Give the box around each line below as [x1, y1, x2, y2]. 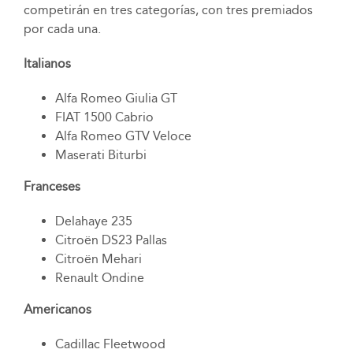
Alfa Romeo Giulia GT [54, 91, 177, 106]
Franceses [23, 179, 80, 195]
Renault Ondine [54, 270, 144, 286]
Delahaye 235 [54, 214, 132, 229]
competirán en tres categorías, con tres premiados [23, 2, 313, 18]
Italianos [23, 56, 71, 72]
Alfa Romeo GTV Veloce [54, 128, 191, 144]
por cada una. [23, 21, 101, 37]
